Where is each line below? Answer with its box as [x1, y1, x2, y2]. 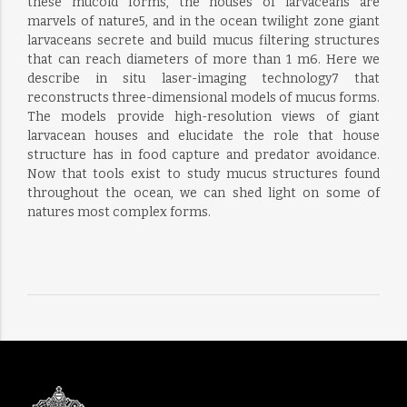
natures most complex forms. [26, 204, 211, 220]
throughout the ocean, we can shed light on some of [26, 185, 381, 201]
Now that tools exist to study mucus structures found [26, 166, 381, 182]
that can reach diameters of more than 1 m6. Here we [26, 52, 381, 67]
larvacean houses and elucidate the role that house [26, 128, 381, 144]
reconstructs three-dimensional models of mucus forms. [26, 90, 381, 105]
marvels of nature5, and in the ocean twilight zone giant [26, 14, 381, 29]
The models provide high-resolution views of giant [26, 109, 381, 124]
